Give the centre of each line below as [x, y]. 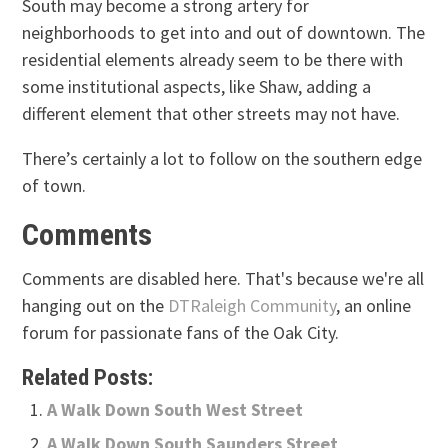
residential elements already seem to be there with [213, 59]
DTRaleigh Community [252, 305]
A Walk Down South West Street [175, 409]
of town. [54, 185]
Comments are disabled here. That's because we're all [223, 278]
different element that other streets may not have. [211, 113]
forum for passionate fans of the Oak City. [181, 332]
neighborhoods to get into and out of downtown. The [224, 32]
